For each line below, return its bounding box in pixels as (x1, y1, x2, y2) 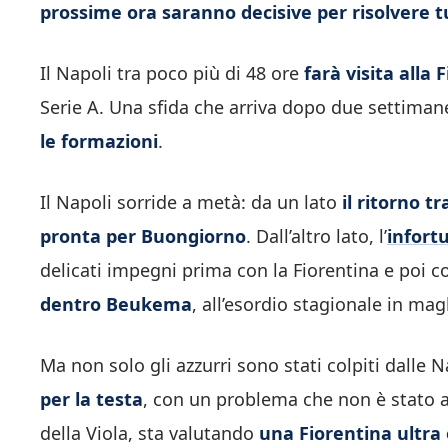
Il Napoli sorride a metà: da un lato (40, 190, 342, 215)
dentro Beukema (40, 292, 192, 317)
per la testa (40, 387, 143, 412)
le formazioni (40, 129, 158, 154)
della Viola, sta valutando (40, 421, 259, 446)
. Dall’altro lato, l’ (246, 224, 387, 249)
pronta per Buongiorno (40, 224, 246, 249)
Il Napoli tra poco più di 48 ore (40, 61, 304, 86)
